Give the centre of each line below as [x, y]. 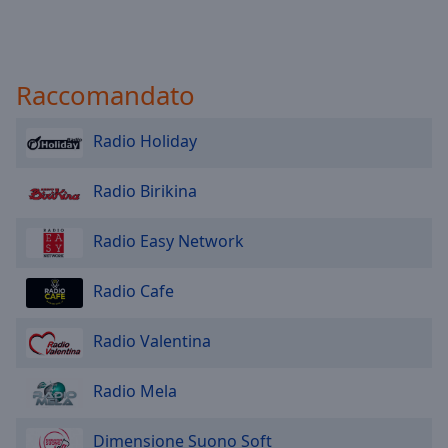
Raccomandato [105, 94]
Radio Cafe [133, 291]
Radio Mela [135, 391]
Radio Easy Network [168, 241]
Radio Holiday [145, 141]
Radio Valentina [152, 341]
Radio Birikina [145, 191]
